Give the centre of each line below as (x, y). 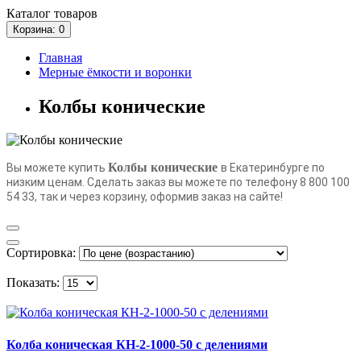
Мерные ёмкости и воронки (115, 72)
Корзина (33, 29)
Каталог (29, 13)
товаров (74, 13)
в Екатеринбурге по (273, 168)
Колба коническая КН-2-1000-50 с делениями (137, 344)
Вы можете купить (57, 168)
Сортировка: (41, 253)
